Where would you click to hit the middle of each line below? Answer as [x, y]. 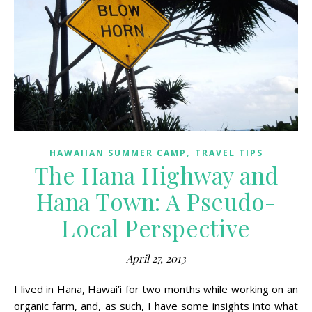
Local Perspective [156, 228]
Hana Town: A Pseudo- [156, 201]
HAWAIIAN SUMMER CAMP [118, 153]
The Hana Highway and [156, 175]
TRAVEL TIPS [229, 153]
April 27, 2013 [156, 258]
